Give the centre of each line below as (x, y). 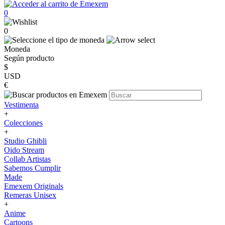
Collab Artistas (27, 159)
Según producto (29, 58)
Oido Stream (24, 150)
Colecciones (23, 123)
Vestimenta (21, 105)
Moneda (17, 49)
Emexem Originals (34, 186)
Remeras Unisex (30, 195)
